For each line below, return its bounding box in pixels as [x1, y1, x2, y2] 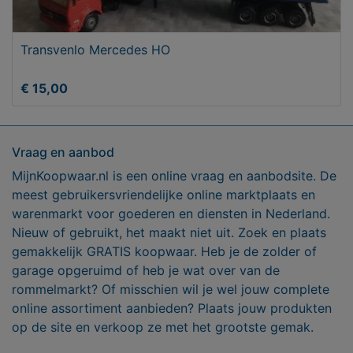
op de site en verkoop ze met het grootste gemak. [12, 319, 314, 336]
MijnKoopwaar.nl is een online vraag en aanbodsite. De [12, 168, 336, 184]
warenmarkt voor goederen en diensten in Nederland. [12, 206, 330, 222]
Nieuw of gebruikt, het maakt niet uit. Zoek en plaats [12, 225, 326, 241]
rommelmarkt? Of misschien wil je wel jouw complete [12, 281, 329, 298]
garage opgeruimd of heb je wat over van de [12, 262, 280, 279]
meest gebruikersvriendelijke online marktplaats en [12, 187, 315, 203]
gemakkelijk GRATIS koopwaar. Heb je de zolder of [12, 243, 317, 260]
